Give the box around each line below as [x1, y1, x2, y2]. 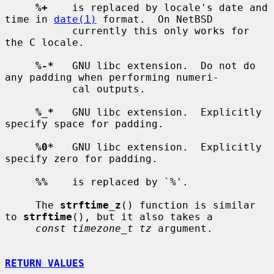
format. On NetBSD [97, 13, 213, 25]
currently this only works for [5, 24, 72, 37]
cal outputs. [5, 83, 72, 95]
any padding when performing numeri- [5, 71, 219, 83]
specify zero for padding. [5, 152, 158, 165]
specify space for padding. [5, 117, 164, 130]
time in [5, 13, 54, 25]
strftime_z [60, 199, 121, 211]
